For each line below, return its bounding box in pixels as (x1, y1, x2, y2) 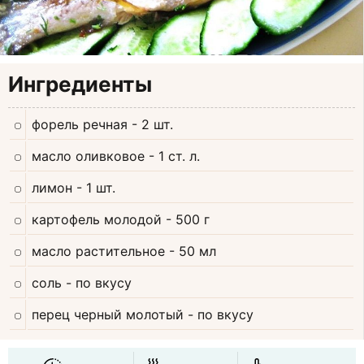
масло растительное (32, 243, 165, 260)
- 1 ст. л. (149, 148, 200, 165)
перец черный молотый (32, 306, 184, 323)
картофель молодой (32, 211, 162, 228)
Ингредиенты (8, 71, 152, 97)
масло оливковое (32, 148, 145, 165)
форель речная (32, 116, 128, 133)
